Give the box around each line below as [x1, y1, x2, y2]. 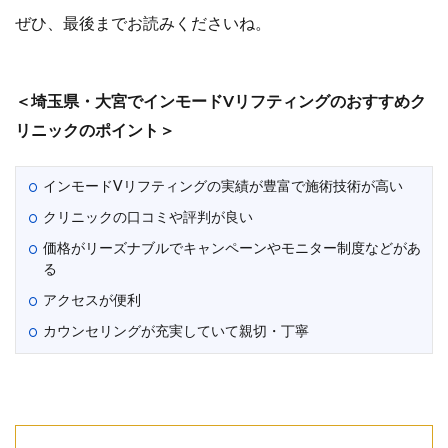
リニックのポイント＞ [15, 123, 175, 139]
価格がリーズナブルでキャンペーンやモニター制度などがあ [43, 242, 421, 256]
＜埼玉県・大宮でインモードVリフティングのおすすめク [15, 94, 426, 110]
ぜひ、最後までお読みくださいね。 [15, 16, 271, 32]
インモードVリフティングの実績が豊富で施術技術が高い [43, 180, 403, 194]
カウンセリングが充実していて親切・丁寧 [43, 325, 309, 339]
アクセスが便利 [43, 294, 141, 308]
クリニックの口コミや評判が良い [43, 211, 253, 225]
